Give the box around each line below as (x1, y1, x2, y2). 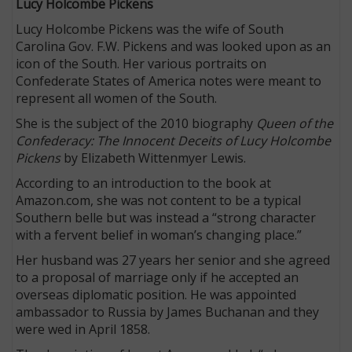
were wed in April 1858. (16, 320, 154, 338)
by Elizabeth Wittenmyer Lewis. (60, 148, 247, 167)
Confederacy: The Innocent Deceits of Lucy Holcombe (16, 131, 332, 149)
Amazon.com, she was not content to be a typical (16, 191, 302, 209)
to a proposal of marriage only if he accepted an (16, 268, 299, 286)
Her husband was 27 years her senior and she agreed (16, 251, 331, 269)
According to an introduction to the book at (16, 174, 272, 192)
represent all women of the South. (16, 89, 224, 107)
